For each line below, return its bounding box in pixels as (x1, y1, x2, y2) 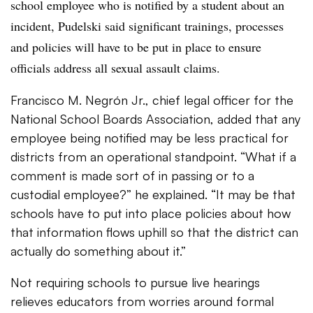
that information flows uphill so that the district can (10, 224, 298, 240)
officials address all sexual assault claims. (10, 59, 220, 76)
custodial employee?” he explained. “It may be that (10, 187, 296, 202)
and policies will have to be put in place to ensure (10, 38, 261, 55)
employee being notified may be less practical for (10, 130, 289, 145)
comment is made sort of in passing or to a (10, 168, 254, 183)
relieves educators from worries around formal (10, 293, 274, 309)
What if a (245, 149, 296, 164)
